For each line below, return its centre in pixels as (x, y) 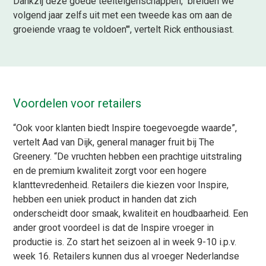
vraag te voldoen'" (94, 29)
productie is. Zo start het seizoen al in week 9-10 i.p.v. (125, 242)
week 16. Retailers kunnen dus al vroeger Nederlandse (126, 256)
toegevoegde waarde (186, 128)
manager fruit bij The (171, 142)
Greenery (32, 156)
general (113, 142)
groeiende (36, 29)
